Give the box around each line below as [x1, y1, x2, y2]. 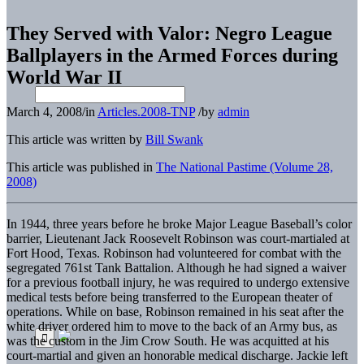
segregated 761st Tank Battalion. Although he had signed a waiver [6, 260, 346, 275]
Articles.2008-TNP [97, 104, 195, 119]
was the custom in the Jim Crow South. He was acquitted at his [6, 333, 329, 348]
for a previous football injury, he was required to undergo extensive [6, 275, 349, 289]
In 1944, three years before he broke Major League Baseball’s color [6, 216, 352, 231]
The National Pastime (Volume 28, [156, 159, 333, 174]
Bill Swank [145, 132, 203, 146]
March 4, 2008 [6, 104, 82, 119]
